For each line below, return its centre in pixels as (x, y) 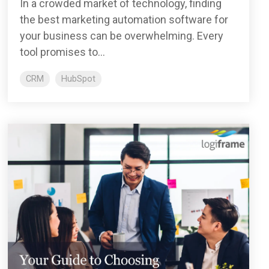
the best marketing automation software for (124, 19)
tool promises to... (62, 52)
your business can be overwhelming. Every (122, 35)
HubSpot (78, 79)
